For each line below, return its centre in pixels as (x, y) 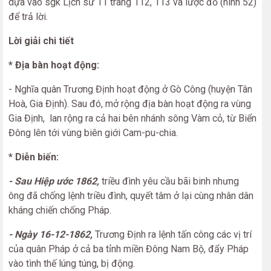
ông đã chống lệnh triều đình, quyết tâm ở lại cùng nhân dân (131, 196)
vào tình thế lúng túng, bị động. (72, 264)
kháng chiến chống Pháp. (60, 211)
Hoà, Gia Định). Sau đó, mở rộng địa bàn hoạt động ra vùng (130, 104)
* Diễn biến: (34, 157)
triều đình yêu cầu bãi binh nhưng (169, 181)
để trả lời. (28, 17)
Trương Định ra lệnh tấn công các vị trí (172, 235)
